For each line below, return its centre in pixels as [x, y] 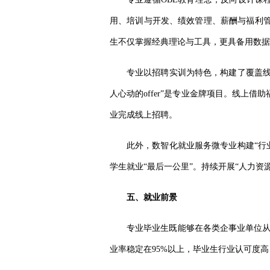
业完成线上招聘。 [143, 115]
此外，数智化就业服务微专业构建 [190, 146]
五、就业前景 [152, 197]
